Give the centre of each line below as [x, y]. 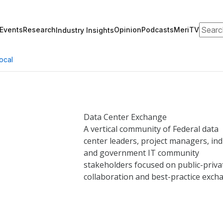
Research [39, 30]
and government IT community [141, 153]
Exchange [149, 117]
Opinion [128, 30]
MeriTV [186, 30]
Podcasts [158, 30]
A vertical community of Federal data [151, 129]
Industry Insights [85, 30]
